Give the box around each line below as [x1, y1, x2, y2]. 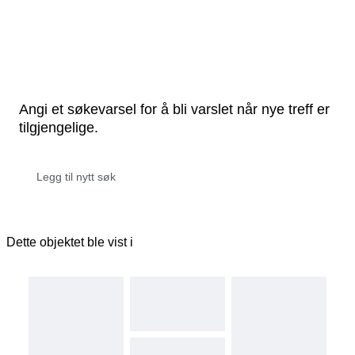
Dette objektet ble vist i [6, 235, 133, 249]
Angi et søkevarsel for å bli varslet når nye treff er [19, 101, 330, 117]
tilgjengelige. [19, 119, 98, 136]
